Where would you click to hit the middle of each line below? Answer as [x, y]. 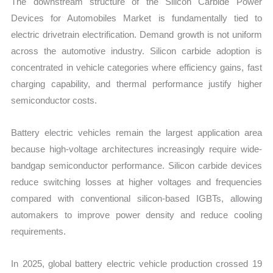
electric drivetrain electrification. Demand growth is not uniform [136, 34]
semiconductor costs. [54, 100]
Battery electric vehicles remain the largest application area [136, 133]
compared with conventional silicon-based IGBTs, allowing [136, 199]
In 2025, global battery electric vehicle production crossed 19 [136, 264]
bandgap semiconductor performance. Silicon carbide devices [136, 166]
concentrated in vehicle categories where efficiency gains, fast [136, 67]
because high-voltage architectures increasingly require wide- [136, 149]
